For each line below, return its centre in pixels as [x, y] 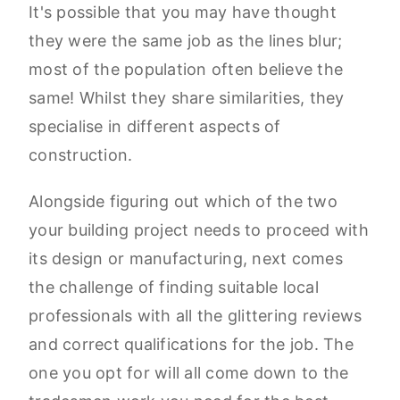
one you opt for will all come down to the [189, 373]
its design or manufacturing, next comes [186, 259]
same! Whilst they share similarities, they [187, 98]
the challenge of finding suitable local [174, 287]
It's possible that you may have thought [183, 12]
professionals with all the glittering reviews [196, 316]
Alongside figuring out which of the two [183, 202]
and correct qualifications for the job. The [191, 345]
